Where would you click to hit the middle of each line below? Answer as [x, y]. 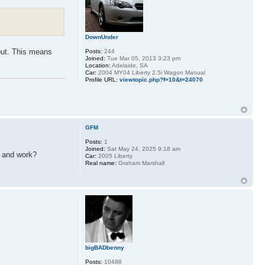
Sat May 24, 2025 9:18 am [143, 149]
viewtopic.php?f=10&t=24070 [161, 80]
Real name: [101, 163]
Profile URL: [101, 80]
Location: [98, 65]
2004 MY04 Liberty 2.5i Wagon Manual [151, 72]
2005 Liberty [114, 156]
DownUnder [101, 37]
